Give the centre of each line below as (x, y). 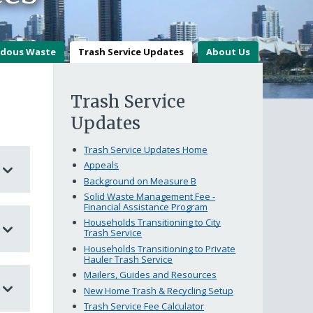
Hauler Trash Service (129, 259)
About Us (228, 52)
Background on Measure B (140, 181)
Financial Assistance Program (146, 207)
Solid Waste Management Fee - (150, 196)
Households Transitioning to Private (160, 248)
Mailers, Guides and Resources (151, 275)
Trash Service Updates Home (146, 149)
